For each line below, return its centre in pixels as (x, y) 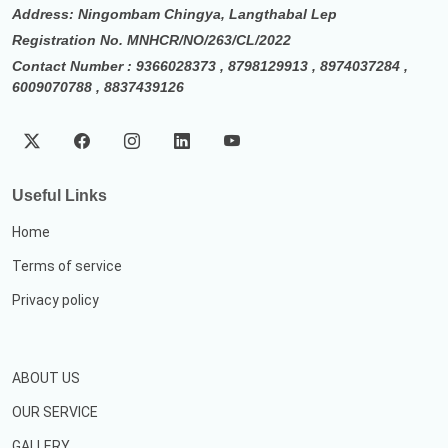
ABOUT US (46, 377)
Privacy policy (55, 299)
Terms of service (67, 265)
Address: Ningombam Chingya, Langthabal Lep (174, 13)
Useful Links (59, 195)
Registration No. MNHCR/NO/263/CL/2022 (151, 39)
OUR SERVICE (55, 411)
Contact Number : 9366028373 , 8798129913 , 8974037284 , (210, 65)
